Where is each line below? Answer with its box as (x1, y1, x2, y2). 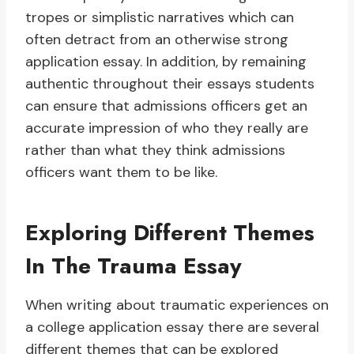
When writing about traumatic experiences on (25, 296, 329, 315)
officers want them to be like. (25, 163, 217, 183)
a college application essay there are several (25, 318, 319, 337)
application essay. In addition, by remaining (25, 52, 307, 72)
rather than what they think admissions (25, 141, 285, 160)
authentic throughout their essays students (25, 74, 314, 94)
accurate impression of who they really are (25, 119, 308, 138)
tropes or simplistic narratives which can (25, 8, 294, 28)
